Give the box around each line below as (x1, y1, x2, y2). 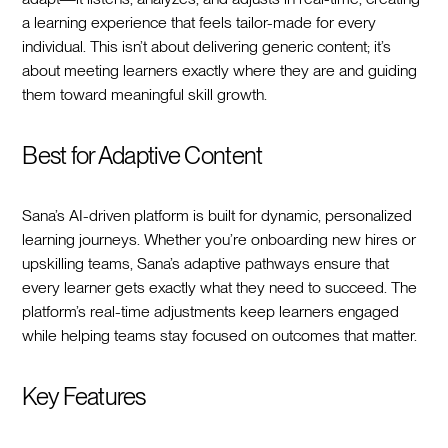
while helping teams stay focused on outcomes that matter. (22, 325, 418, 345)
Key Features (22, 381, 146, 411)
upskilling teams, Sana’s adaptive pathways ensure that (22, 253, 390, 273)
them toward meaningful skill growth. (22, 84, 268, 104)
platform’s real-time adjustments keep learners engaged (22, 301, 400, 321)
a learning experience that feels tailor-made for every (22, 12, 377, 32)
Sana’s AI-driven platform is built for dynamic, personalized (22, 205, 413, 225)
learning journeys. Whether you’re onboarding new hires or (22, 229, 417, 249)
